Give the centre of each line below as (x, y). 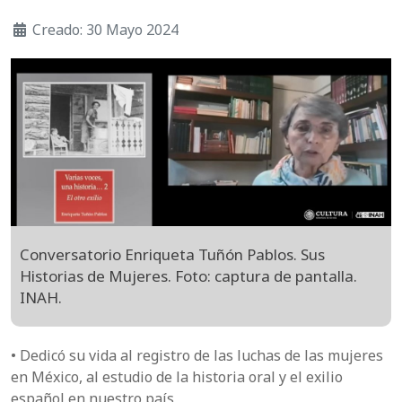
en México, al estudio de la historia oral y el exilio (177, 377)
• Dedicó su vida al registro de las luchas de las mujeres (197, 356)
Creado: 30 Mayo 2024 (105, 30)
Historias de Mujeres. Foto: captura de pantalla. (188, 276)
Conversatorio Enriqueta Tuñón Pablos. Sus (172, 255)
